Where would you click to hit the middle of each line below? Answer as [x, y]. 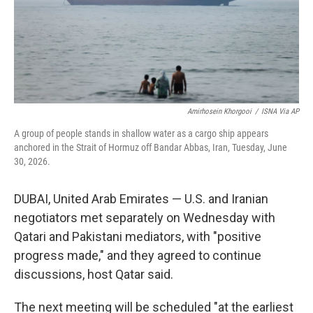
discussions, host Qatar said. [94, 274]
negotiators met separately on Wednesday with [145, 218]
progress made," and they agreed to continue [138, 255]
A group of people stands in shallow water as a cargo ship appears [141, 133]
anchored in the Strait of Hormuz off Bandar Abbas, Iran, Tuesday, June [151, 147]
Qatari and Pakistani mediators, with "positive [138, 236]
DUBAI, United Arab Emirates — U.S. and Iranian [141, 199]
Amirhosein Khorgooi [219, 111]
